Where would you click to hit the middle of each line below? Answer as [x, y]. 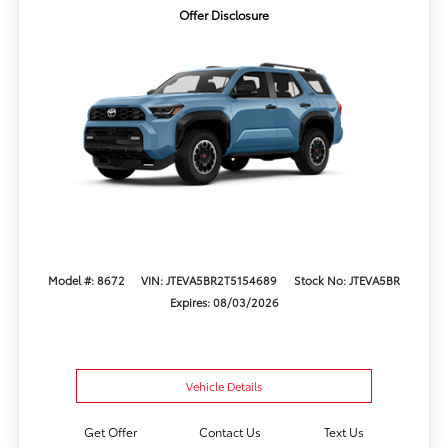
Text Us [344, 432]
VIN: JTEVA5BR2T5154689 [209, 279]
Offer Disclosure [224, 15]
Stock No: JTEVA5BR [347, 279]
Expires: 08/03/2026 [224, 301]
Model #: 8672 [86, 279]
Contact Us [230, 432]
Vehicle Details [224, 386]
